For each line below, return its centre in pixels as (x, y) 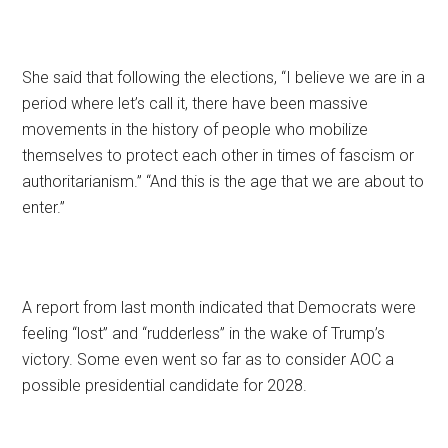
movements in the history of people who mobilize (195, 129)
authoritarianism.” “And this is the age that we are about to (223, 181)
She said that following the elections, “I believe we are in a (224, 77)
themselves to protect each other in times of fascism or (218, 155)
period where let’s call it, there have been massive (195, 103)
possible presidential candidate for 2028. (165, 385)
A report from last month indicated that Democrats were (219, 307)
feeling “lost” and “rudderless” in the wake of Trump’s (204, 333)
